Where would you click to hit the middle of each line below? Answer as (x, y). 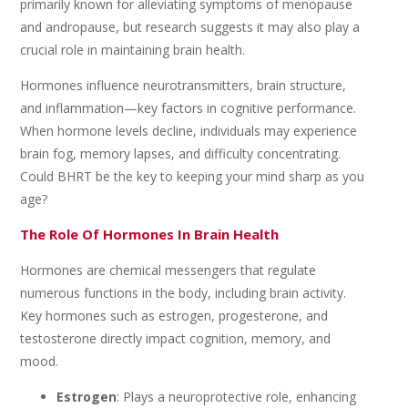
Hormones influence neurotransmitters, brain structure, (184, 85)
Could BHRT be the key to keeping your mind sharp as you (193, 176)
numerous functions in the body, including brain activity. (184, 293)
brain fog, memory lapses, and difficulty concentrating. (181, 153)
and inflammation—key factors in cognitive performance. (189, 108)
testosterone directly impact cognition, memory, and (176, 338)
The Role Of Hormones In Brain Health (150, 234)
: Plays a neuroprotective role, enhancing (237, 397)
